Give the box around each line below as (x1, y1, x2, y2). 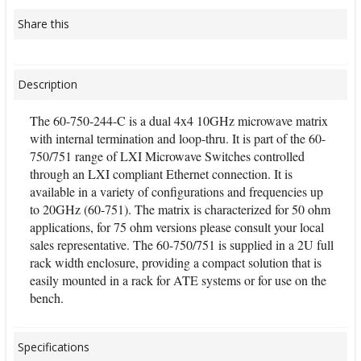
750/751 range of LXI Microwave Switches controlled (30, 147, 305, 164)
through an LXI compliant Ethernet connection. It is (30, 165, 293, 182)
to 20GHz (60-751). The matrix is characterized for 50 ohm (30, 201, 330, 218)
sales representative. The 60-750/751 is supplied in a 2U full (30, 236, 334, 253)
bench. (30, 289, 64, 306)
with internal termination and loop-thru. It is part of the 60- (30, 130, 326, 147)
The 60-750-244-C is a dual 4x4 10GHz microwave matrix (30, 112, 328, 129)
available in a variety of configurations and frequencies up (30, 183, 323, 200)
